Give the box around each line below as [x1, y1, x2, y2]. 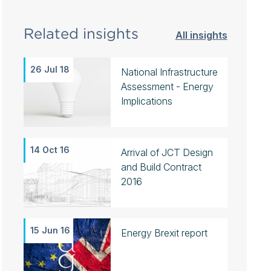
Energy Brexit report [120, 227, 207, 239]
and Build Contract [120, 161, 201, 173]
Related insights [23, 25, 139, 42]
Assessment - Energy [120, 80, 214, 93]
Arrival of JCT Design [120, 146, 213, 158]
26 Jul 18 [30, 64, 70, 74]
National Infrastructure [120, 66, 218, 78]
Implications [120, 95, 172, 107]
